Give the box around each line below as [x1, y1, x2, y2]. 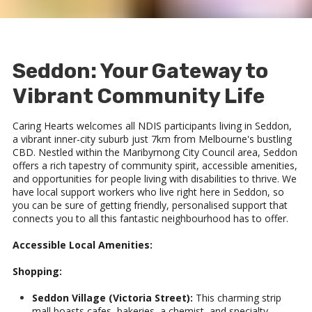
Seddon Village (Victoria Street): [32, 291, 193, 305]
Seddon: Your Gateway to [13, 58, 268, 84]
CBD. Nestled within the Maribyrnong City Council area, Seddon [13, 146, 297, 159]
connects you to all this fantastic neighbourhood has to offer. [13, 212, 288, 226]
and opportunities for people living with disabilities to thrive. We [13, 172, 297, 186]
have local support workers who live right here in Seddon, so [13, 185, 284, 199]
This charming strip [193, 291, 281, 305]
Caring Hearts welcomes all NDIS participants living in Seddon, [13, 119, 292, 133]
